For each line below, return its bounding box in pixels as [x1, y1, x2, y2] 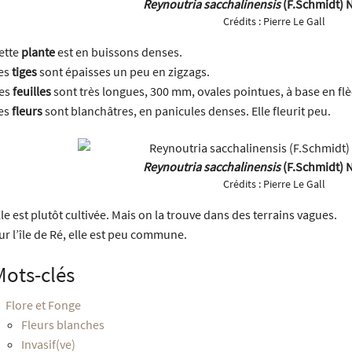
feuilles [13, 82, 51, 99]
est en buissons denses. [55, 43, 182, 60]
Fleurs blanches [20, 316, 104, 332]
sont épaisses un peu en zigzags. [37, 63, 210, 79]
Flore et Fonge [5, 296, 81, 313]
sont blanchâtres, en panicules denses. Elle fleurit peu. [42, 102, 331, 119]
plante [21, 43, 55, 60]
